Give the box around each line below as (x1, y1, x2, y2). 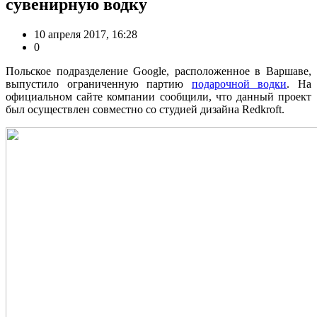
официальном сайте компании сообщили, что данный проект (6, 90, 311, 103)
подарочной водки (191, 77, 287, 90)
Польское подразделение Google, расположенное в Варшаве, (6, 64, 311, 77)
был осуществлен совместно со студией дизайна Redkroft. (6, 103, 284, 115)
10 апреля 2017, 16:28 (34, 28, 137, 40)
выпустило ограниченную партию (6, 77, 192, 90)
